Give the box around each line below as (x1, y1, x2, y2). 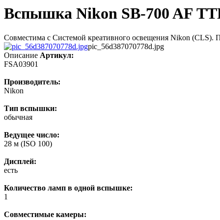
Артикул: (40, 51, 74, 59)
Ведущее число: (4, 130, 59, 139)
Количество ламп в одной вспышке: (4, 183, 133, 192)
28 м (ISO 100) (4, 139, 52, 148)
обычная (4, 112, 32, 121)
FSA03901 (4, 59, 38, 68)
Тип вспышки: (4, 104, 57, 112)
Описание (4, 51, 38, 59)
